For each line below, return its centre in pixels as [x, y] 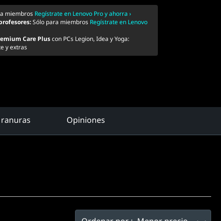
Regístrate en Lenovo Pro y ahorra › [83, 14]
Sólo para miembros [61, 22]
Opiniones [86, 120]
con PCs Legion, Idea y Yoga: [90, 39]
